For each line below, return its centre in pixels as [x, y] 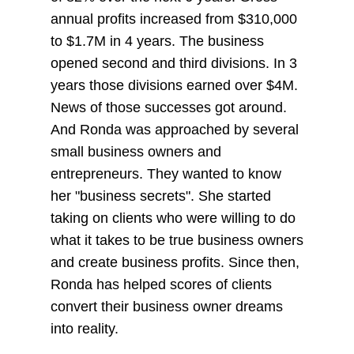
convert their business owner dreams [166, 307]
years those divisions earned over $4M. [174, 86]
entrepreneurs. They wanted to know [166, 174]
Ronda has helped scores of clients [161, 285]
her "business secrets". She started [160, 196]
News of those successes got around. [168, 108]
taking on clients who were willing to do [173, 218]
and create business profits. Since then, [175, 263]
